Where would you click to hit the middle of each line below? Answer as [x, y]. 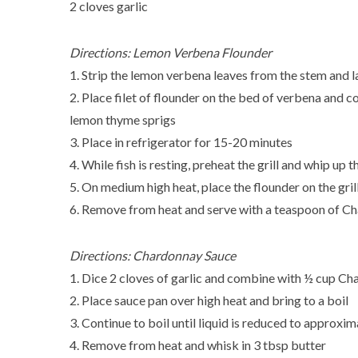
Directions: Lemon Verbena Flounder [171, 52]
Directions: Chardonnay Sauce [153, 255]
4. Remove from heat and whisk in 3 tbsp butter [198, 345]
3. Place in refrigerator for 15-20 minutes [181, 142]
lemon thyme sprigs [123, 119]
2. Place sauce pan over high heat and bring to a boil [209, 300]
